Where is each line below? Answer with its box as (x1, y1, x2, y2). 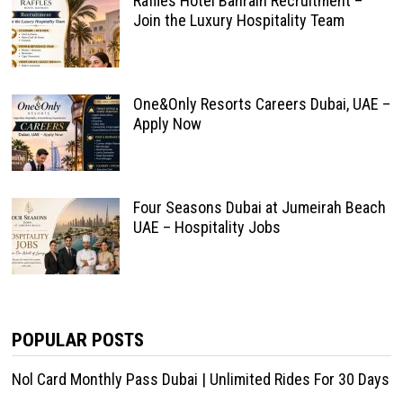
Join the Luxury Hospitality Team (132, 10, 345, 30)
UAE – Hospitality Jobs (132, 217, 281, 237)
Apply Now (132, 113, 201, 133)
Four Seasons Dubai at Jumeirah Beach (132, 197, 386, 217)
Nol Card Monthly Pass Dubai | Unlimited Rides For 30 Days (11, 369, 390, 389)
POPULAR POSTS (11, 328, 144, 351)
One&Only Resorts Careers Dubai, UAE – (132, 94, 390, 113)
